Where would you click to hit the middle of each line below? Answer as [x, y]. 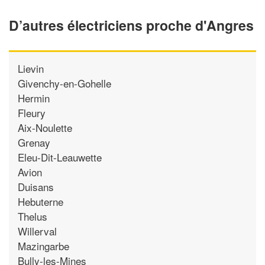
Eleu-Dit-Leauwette [60, 157]
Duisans [36, 186]
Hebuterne [41, 201]
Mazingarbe [43, 245]
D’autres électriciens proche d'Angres [131, 25]
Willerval [37, 231]
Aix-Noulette [45, 127]
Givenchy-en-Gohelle [64, 83]
